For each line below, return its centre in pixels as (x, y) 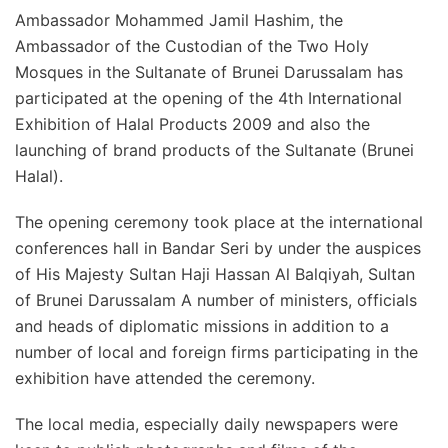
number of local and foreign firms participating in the (216, 352)
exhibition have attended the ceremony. (165, 378)
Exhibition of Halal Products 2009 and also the (192, 124)
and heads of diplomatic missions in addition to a (202, 326)
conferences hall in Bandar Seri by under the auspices (218, 248)
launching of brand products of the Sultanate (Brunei (214, 150)
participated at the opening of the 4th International (208, 98)
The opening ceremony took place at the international (219, 222)
